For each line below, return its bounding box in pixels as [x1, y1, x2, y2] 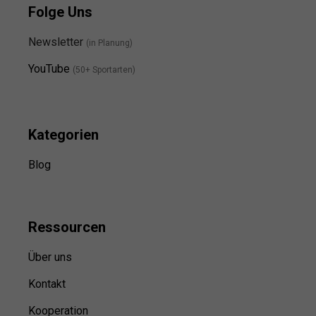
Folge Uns [28, 4, 92, 21]
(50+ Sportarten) [73, 64, 135, 75]
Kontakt [28, 277, 66, 291]
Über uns [28, 250, 72, 265]
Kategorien [28, 126, 99, 144]
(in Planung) [86, 37, 133, 48]
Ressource [28, 219, 98, 236]
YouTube [28, 62, 70, 76]
